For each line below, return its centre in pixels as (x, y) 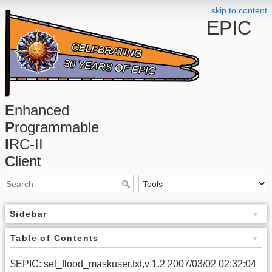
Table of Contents (55, 238)
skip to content (239, 10)
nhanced (42, 110)
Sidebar (29, 214)
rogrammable (57, 127)
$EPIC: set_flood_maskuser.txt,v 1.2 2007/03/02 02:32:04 (133, 264)
